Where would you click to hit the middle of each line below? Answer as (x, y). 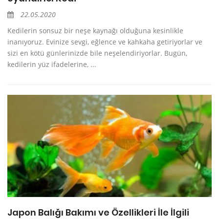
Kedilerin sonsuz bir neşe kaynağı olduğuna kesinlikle (95, 31)
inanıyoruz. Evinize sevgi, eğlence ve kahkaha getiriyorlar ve (105, 42)
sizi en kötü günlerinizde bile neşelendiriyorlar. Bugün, (97, 53)
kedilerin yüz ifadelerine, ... (52, 65)
